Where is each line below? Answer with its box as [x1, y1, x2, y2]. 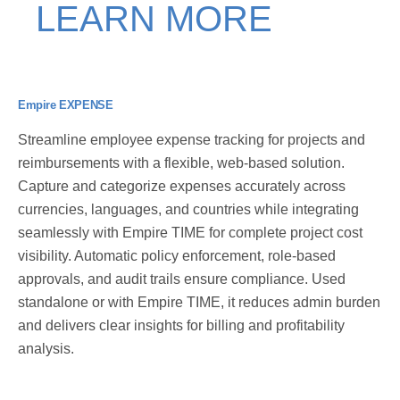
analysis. [18, 340, 74, 356]
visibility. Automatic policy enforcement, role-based [18, 247, 336, 263]
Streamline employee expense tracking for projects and [18, 131, 365, 147]
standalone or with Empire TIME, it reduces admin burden [18, 294, 380, 310]
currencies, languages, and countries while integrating [18, 201, 359, 217]
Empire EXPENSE [18, 97, 113, 112]
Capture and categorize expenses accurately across [18, 178, 346, 194]
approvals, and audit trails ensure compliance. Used [18, 271, 346, 287]
